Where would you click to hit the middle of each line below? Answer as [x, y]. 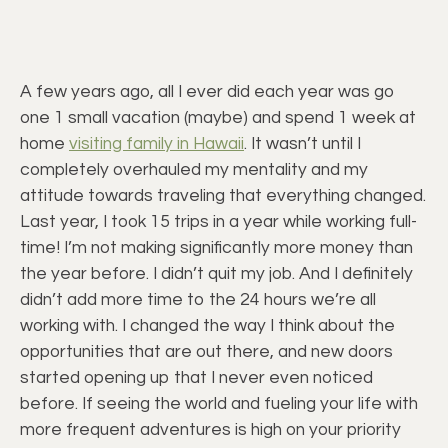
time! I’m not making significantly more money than [216, 247]
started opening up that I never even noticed [196, 377]
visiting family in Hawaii [156, 143]
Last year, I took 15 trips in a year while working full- [218, 221]
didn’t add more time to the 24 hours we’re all [198, 299]
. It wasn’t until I [302, 143]
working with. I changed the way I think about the [207, 325]
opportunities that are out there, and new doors [206, 351]
